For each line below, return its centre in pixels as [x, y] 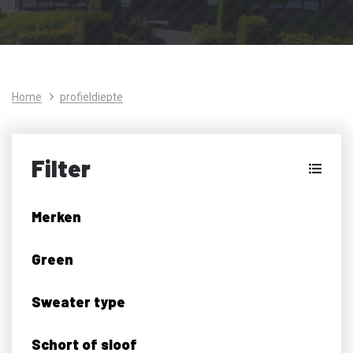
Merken [56, 216]
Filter [61, 167]
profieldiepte [91, 97]
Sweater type [78, 301]
